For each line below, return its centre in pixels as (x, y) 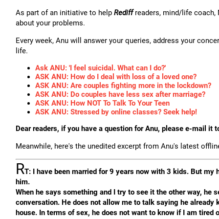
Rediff (123, 13)
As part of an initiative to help (65, 13)
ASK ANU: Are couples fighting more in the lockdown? (123, 86)
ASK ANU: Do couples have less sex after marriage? (120, 94)
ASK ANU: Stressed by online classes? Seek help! (116, 112)
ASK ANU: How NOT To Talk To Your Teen (102, 103)
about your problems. (50, 23)
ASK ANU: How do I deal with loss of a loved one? (116, 77)
